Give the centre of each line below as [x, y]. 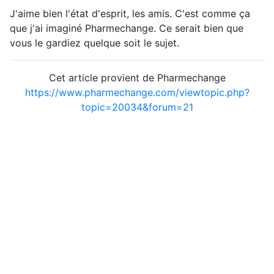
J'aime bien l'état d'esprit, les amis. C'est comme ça [130, 13]
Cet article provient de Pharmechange [137, 77]
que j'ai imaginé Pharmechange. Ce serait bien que [127, 28]
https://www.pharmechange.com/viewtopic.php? [137, 92]
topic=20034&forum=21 [137, 107]
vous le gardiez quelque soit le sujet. [94, 43]
